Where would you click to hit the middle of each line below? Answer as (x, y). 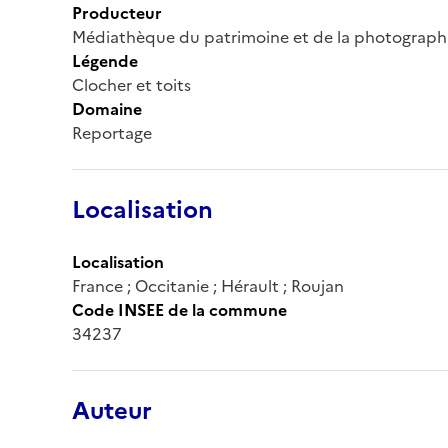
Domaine (107, 108)
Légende (105, 60)
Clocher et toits (131, 84)
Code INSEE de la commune (179, 309)
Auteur (112, 410)
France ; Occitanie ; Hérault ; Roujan (208, 285)
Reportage (112, 132)
